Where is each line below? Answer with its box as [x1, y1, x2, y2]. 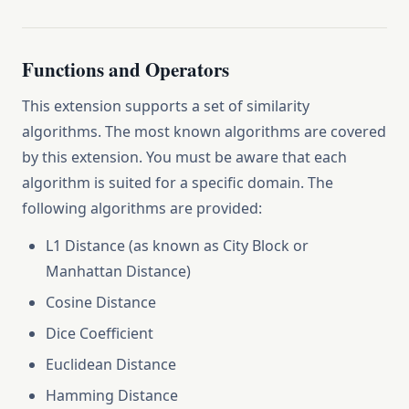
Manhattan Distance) [46, 261, 191, 281]
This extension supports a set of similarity [22, 96, 309, 116]
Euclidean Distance [46, 354, 176, 374]
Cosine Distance [46, 292, 156, 312]
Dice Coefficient [46, 323, 153, 343]
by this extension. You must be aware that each [22, 147, 347, 167]
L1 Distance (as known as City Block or [46, 236, 309, 256]
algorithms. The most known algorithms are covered [22, 121, 386, 142]
